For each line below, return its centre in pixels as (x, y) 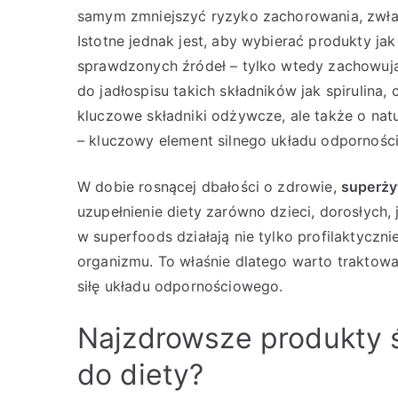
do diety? (141, 374)
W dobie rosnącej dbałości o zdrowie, (209, 187)
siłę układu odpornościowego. (180, 286)
